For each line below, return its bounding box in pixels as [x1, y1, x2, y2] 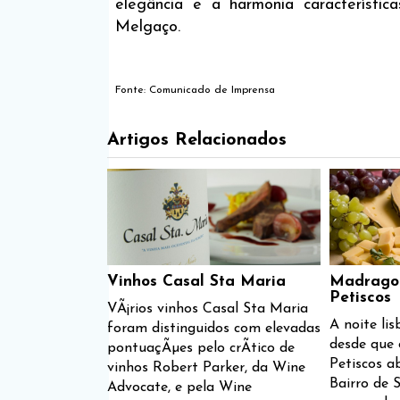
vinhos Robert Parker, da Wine [107, 361, 305, 375]
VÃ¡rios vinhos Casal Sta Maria [107, 302, 308, 316]
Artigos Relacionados [107, 131, 287, 149]
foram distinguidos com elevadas [107, 321, 321, 336]
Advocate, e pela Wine [107, 380, 252, 395]
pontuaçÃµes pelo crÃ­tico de [107, 341, 295, 355]
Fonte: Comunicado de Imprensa [115, 85, 276, 96]
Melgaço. [115, 19, 181, 36]
